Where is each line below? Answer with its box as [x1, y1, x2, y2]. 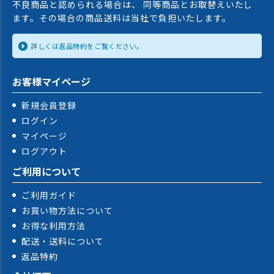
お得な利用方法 [21, 220, 86, 232]
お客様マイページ [12, 74, 91, 89]
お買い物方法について [21, 204, 113, 217]
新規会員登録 [21, 99, 76, 112]
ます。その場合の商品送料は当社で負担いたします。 [12, 12, 231, 24]
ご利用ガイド [21, 189, 76, 202]
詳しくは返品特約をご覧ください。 [31, 41, 144, 51]
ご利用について [12, 164, 81, 179]
